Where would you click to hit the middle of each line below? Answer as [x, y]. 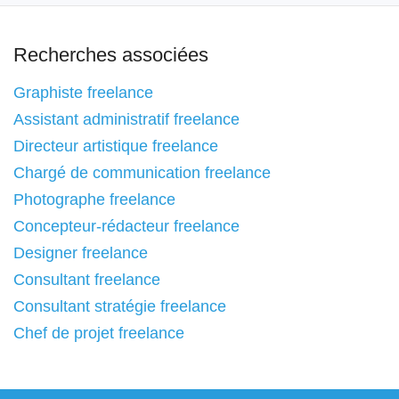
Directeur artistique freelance [116, 146]
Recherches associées [111, 55]
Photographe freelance [94, 199]
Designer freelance [81, 253]
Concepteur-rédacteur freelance [126, 226]
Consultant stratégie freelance [120, 306]
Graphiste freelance [83, 93]
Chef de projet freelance [99, 333]
